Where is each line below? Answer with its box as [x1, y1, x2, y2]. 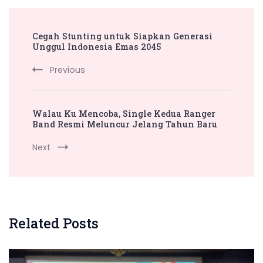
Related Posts [9, 214, 99, 232]
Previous [50, 63, 85, 76]
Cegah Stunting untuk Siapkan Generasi [32, 30, 213, 42]
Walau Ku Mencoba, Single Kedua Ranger [32, 107, 215, 119]
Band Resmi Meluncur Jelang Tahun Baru [32, 118, 217, 130]
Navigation [8, 36, 98, 58]
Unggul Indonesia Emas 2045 [32, 41, 161, 52]
